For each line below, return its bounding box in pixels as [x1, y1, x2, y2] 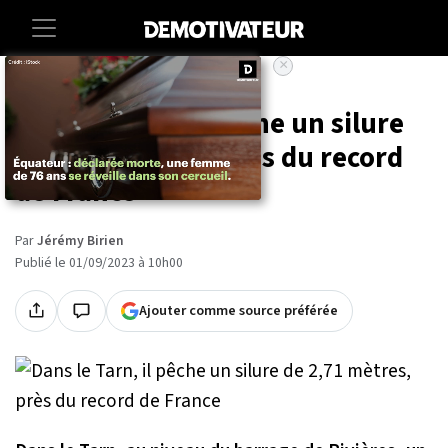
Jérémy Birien [37, 230, 124, 251]
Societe [76, 77, 121, 97]
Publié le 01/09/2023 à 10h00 [15, 252, 183, 273]
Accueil [15, 77, 55, 97]
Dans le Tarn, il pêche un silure [15, 103, 404, 145]
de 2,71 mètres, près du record [15, 137, 403, 179]
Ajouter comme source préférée [139, 299, 338, 321]
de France [15, 171, 136, 213]
